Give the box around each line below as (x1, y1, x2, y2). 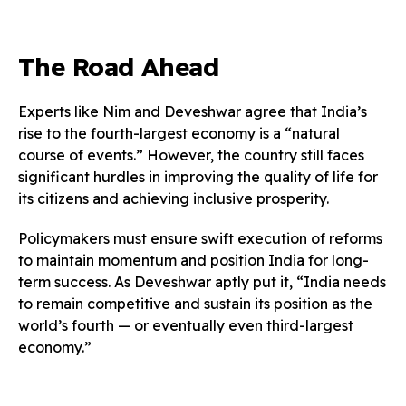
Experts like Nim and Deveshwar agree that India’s (18, 101, 367, 121)
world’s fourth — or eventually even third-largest (18, 315, 353, 334)
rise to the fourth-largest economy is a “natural (18, 123, 340, 142)
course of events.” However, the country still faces (18, 145, 364, 164)
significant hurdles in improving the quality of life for (18, 167, 378, 186)
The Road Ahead (18, 50, 219, 82)
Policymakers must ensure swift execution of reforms (18, 228, 382, 247)
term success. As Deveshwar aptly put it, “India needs (18, 272, 386, 291)
